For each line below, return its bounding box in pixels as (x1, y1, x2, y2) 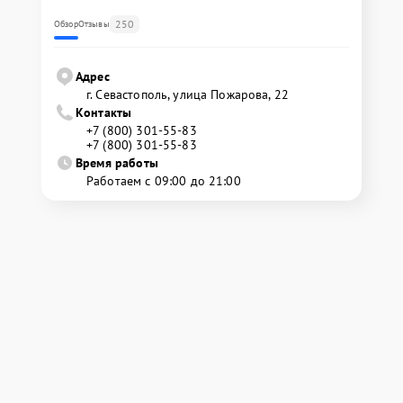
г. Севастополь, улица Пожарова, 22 (86, 86, 290, 103)
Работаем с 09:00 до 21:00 (86, 173, 241, 190)
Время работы (76, 155, 158, 172)
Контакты (76, 104, 132, 121)
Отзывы (77, 18, 110, 31)
